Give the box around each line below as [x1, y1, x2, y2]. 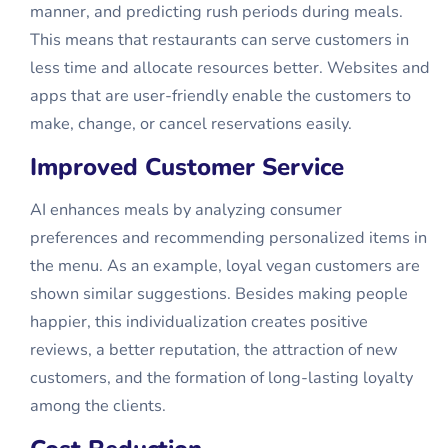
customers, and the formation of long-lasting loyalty [30, 367, 413, 389]
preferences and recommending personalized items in [30, 227, 427, 249]
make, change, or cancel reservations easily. [30, 113, 352, 135]
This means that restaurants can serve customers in [30, 29, 409, 51]
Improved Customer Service [30, 151, 344, 183]
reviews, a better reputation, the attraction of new [30, 339, 398, 361]
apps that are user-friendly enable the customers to [30, 85, 411, 107]
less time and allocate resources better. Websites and [30, 57, 430, 79]
